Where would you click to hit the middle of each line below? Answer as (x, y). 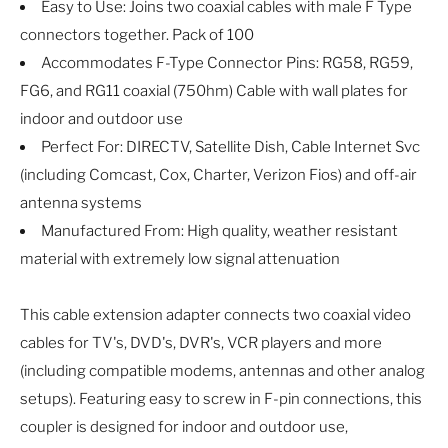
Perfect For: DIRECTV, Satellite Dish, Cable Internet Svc (230, 147)
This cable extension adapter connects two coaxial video (215, 315)
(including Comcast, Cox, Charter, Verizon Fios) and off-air (218, 175)
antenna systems (81, 203)
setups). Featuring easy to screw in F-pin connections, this (221, 399)
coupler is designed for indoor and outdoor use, (184, 427)
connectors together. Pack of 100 (137, 35)
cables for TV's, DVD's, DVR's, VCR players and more (201, 343)
